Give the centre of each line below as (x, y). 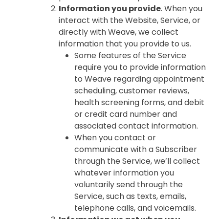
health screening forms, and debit (139, 102)
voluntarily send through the (129, 185)
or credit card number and (126, 114)
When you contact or (115, 138)
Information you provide (110, 9)
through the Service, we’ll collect (137, 161)
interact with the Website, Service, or (130, 20)
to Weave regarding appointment (139, 79)
